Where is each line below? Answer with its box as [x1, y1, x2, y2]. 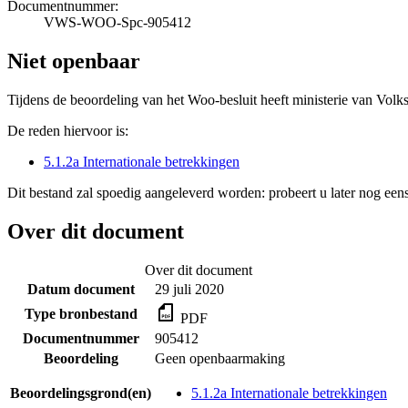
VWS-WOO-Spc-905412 [44, 14, 191, 30]
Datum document [26, 280, 135, 297]
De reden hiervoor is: [7, 122, 128, 138]
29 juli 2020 [155, 280, 224, 297]
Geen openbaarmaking [155, 350, 285, 366]
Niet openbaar [7, 48, 140, 73]
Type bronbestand [24, 305, 138, 321]
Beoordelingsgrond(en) [10, 384, 151, 401]
